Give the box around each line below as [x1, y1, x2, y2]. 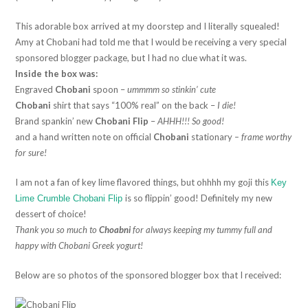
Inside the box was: [15, 67, 98, 79]
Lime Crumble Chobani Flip [15, 192, 126, 203]
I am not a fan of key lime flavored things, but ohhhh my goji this [15, 176, 272, 188]
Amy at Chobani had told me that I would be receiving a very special [15, 36, 287, 47]
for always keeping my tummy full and [131, 223, 273, 235]
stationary [189, 131, 233, 142]
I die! [217, 99, 236, 111]
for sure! [15, 146, 47, 158]
